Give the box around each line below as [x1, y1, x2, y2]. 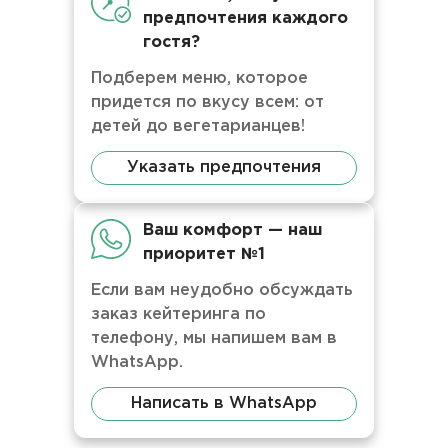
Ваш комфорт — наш [143, 223, 322, 238]
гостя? [143, 35, 200, 50]
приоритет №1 [143, 247, 265, 262]
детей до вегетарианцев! [91, 119, 305, 134]
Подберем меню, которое [91, 71, 308, 86]
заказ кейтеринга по [91, 307, 266, 322]
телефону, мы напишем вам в [91, 331, 337, 346]
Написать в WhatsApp [131, 396, 317, 411]
